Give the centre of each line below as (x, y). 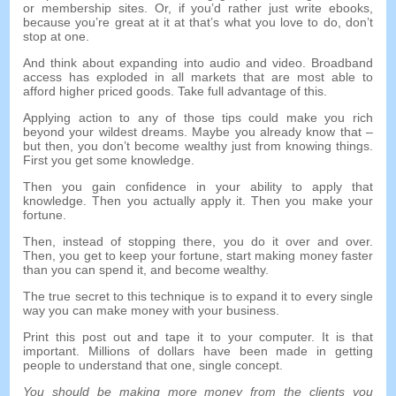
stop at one (55, 37)
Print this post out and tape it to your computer (168, 337)
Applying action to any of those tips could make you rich (198, 118)
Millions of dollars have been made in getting (230, 351)
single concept (240, 366)
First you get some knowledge (107, 160)
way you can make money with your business (150, 311)
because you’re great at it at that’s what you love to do (180, 23)
